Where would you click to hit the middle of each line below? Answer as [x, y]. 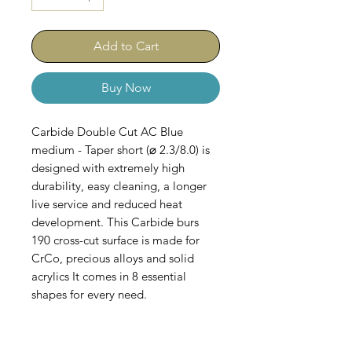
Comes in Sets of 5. [81, 313]
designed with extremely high [108, 168]
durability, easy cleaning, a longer [119, 186]
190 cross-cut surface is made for [115, 240]
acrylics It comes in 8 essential [109, 277]
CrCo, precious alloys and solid [113, 258]
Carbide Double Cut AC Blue [107, 132]
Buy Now [126, 88]
